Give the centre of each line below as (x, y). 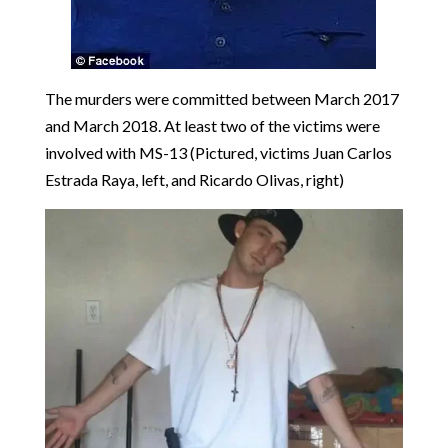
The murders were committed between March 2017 (221, 99)
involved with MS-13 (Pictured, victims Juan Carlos (218, 153)
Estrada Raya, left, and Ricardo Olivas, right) (194, 180)
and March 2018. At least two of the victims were (212, 126)
